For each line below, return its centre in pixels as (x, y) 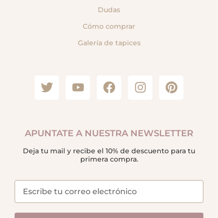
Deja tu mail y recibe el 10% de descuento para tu (109, 151)
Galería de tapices (109, 43)
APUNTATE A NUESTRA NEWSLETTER (109, 133)
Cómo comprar (109, 26)
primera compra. (109, 159)
